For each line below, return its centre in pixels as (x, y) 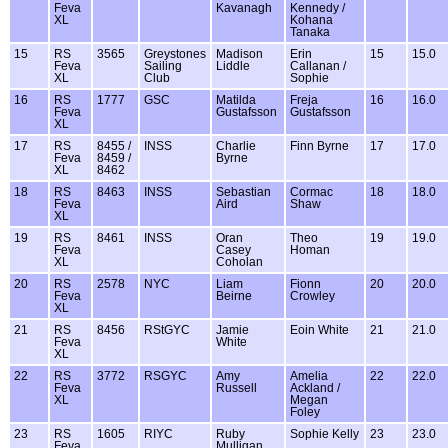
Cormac (311, 192)
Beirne (234, 296)
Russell (236, 388)
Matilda (236, 100)
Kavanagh (244, 8)
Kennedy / (317, 8)
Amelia (309, 376)
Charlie (236, 146)
